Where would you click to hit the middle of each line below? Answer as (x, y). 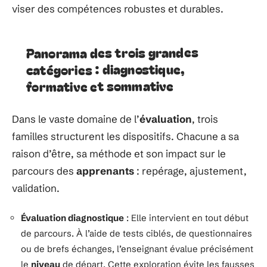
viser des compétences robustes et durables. (118, 9)
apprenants (105, 171)
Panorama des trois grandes (112, 52)
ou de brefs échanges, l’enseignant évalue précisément (137, 249)
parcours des (44, 171)
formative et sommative (100, 86)
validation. (36, 188)
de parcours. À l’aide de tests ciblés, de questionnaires (136, 233)
